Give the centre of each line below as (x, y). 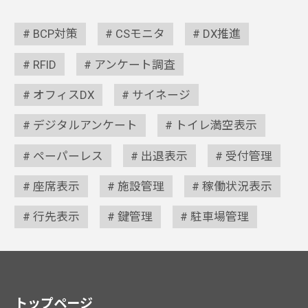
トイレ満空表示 (217, 125)
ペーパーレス (68, 156)
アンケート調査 (135, 64)
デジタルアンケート (86, 125)
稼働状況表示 (238, 187)
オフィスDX (64, 95)
